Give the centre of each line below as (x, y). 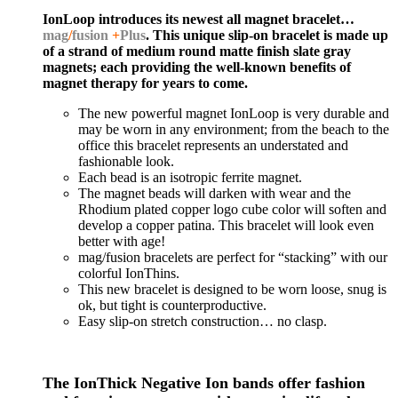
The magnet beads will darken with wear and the (215, 194)
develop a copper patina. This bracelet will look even (226, 226)
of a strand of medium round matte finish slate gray (197, 52)
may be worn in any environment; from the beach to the (234, 130)
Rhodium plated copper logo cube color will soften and (232, 210)
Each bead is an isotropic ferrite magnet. (190, 178)
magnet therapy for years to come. (145, 84)
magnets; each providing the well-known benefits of (197, 68)
